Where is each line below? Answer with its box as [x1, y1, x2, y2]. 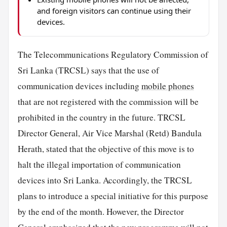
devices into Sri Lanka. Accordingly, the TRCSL [17, 174, 192, 186]
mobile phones [141, 80, 194, 92]
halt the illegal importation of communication [17, 158, 181, 170]
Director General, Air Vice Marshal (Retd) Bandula [17, 127, 202, 139]
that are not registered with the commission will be [17, 95, 199, 107]
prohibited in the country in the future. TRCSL [17, 111, 185, 123]
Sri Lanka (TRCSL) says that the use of [17, 64, 159, 76]
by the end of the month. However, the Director [17, 205, 184, 217]
